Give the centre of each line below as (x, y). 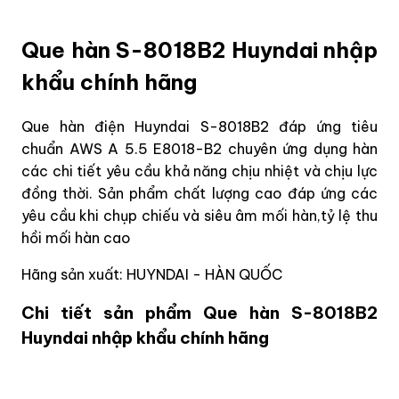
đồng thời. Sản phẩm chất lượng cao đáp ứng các (199, 193)
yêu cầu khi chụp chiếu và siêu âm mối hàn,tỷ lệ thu (199, 215)
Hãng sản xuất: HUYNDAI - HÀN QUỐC (152, 274)
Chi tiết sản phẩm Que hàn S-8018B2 (199, 312)
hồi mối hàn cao (76, 237)
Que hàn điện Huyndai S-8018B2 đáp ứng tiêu (199, 126)
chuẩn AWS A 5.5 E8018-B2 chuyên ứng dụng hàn (199, 148)
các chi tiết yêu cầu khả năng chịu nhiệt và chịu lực (199, 171)
